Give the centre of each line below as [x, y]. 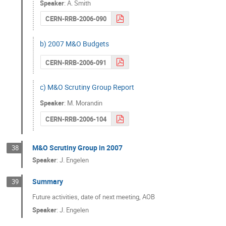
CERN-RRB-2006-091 [76, 62]
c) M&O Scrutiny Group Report [87, 87]
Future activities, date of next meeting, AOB [94, 197]
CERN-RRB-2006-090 [76, 19]
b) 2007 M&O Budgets [75, 43]
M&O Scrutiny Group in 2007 [78, 147]
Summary [48, 182]
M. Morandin [85, 103]
